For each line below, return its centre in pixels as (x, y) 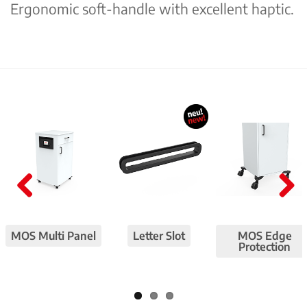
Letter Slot (159, 236)
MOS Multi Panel (54, 236)
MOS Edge (265, 236)
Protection (265, 247)
